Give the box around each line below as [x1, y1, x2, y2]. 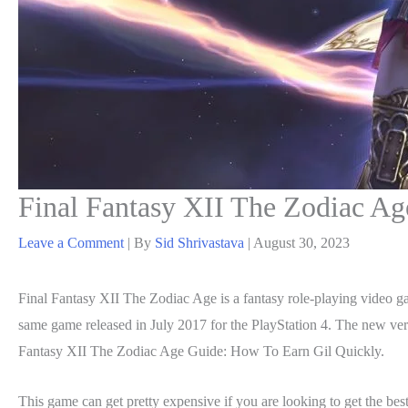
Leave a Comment [18, 234, 124, 250]
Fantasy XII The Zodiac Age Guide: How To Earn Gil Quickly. [18, 342, 384, 359]
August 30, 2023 [253, 234, 350, 250]
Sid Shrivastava [155, 234, 248, 250]
